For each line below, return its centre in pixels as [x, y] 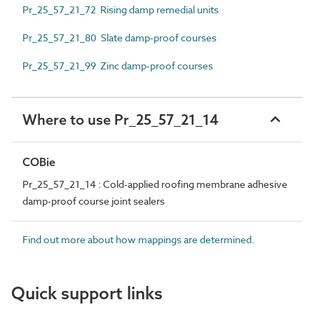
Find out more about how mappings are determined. [138, 239]
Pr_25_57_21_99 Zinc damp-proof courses [118, 65]
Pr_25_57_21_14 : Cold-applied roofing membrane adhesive [155, 184]
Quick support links [87, 293]
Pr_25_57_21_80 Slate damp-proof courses [120, 37]
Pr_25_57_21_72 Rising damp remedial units [121, 9]
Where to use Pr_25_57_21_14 [121, 119]
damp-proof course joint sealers [94, 200]
